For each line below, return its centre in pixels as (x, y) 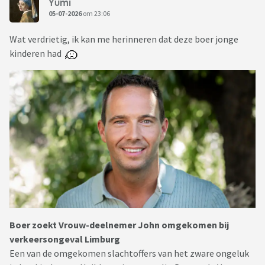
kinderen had (37, 54)
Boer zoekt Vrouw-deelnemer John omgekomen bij (119, 225)
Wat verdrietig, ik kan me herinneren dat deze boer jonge (124, 39)
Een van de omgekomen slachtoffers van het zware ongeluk (129, 253)
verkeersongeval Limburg (65, 239)
